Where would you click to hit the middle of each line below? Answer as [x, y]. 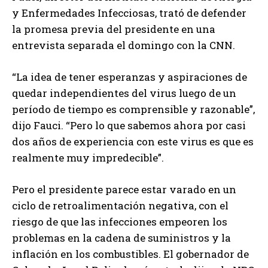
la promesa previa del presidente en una [114, 29]
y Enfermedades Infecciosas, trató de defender [129, 13]
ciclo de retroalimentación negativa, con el [120, 206]
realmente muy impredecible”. [88, 158]
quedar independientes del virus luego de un [124, 93]
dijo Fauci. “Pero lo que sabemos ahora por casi [129, 126]
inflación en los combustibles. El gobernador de [130, 254]
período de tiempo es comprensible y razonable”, [133, 109]
